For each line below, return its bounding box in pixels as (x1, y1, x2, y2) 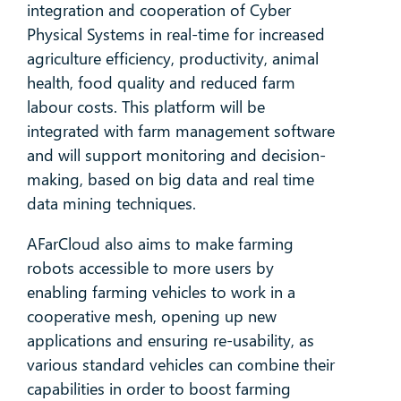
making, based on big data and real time (26, 168, 314, 191)
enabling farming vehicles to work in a (26, 281, 295, 303)
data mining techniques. (26, 192, 200, 215)
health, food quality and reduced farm (26, 72, 295, 94)
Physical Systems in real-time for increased (26, 23, 325, 46)
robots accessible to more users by (26, 257, 274, 279)
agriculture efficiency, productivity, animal (26, 47, 319, 70)
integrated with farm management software (26, 120, 335, 142)
